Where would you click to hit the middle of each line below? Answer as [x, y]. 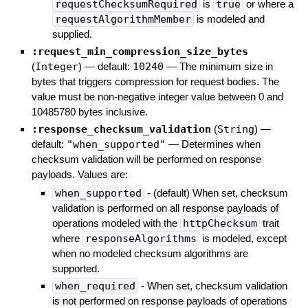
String [235, 130]
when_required [95, 286]
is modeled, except [243, 239]
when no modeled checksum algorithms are [150, 254]
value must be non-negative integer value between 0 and [157, 97]
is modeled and [229, 19]
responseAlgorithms [141, 239]
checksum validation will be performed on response [146, 159]
